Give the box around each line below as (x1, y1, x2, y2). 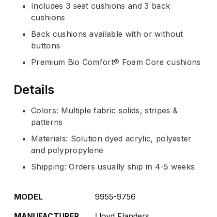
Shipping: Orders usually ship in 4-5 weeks (31, 161, 195, 171)
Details (14, 82, 54, 97)
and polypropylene (31, 145, 104, 155)
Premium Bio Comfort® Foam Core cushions (31, 57, 201, 67)
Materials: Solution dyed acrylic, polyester (31, 133, 192, 143)
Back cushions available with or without (31, 29, 183, 39)
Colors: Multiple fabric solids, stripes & (31, 105, 178, 115)
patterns (31, 117, 63, 127)
